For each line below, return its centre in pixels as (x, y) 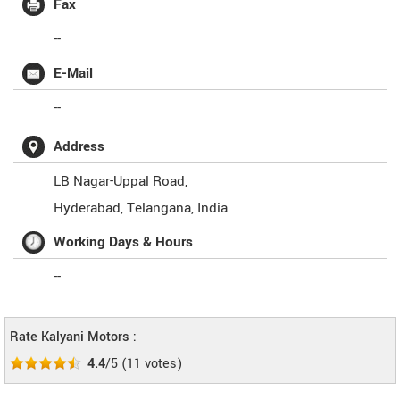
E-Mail (73, 73)
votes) (162, 364)
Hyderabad (87, 208)
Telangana (159, 208)
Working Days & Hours (123, 242)
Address (79, 146)
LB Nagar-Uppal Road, (121, 181)
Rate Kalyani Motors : (73, 337)
